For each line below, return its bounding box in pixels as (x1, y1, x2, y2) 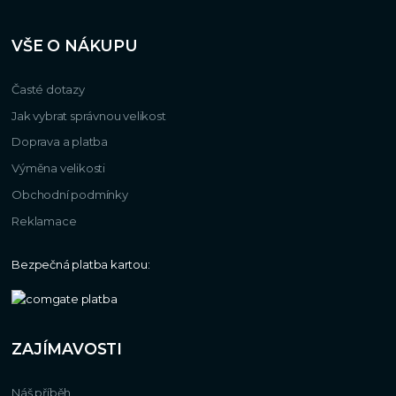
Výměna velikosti (11, 161, 105, 176)
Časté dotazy (11, 81, 85, 96)
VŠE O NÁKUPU (11, 35, 138, 55)
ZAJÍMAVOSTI (11, 339, 122, 359)
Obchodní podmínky (11, 187, 128, 202)
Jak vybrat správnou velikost (11, 108, 166, 123)
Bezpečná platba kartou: (11, 256, 150, 271)
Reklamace (11, 213, 77, 228)
